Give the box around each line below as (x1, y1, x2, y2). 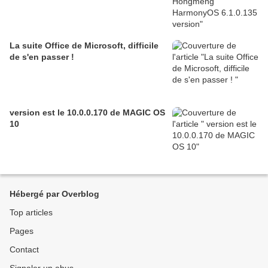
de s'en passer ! (10, 51, 74, 62)
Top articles (10, 207, 53, 217)
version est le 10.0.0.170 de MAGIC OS (10, 107, 165, 117)
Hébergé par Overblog (10, 188, 99, 199)
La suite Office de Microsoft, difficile (10, 40, 159, 50)
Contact (10, 244, 39, 254)
